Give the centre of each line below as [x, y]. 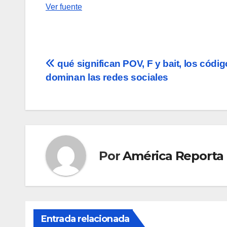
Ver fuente [64, 7]
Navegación [91, 67]
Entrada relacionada [85, 219]
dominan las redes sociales [107, 78]
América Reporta [173, 156]
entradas [79, 109]
